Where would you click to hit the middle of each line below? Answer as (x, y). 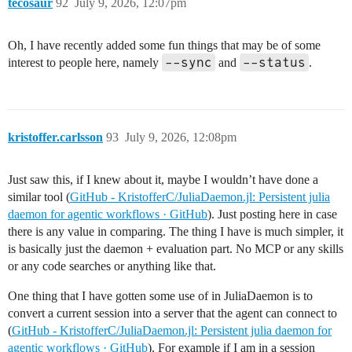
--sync (189, 62)
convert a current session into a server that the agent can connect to (172, 313)
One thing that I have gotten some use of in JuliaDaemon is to (160, 295)
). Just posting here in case (272, 214)
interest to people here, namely (85, 62)
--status (274, 62)
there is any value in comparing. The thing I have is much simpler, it (176, 231)
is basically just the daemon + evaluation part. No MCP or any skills (176, 248)
